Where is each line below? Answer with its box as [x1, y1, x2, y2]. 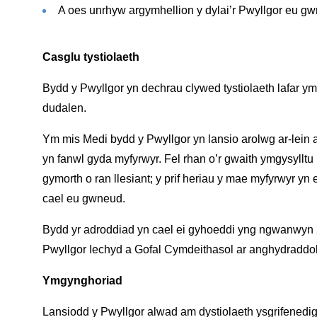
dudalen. [42, 101, 86, 114]
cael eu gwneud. [42, 192, 125, 204]
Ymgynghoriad [42, 274, 122, 287]
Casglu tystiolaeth [42, 50, 139, 63]
